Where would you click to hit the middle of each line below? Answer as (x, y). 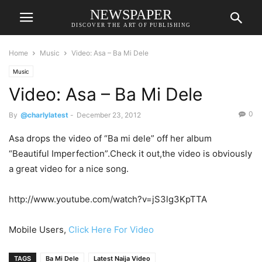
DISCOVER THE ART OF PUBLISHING (131, 25)
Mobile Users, (39, 230)
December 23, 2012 (109, 115)
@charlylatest (44, 115)
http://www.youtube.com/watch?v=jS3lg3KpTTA (108, 199)
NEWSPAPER (131, 14)
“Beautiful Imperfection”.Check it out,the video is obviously (130, 154)
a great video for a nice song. (69, 169)
